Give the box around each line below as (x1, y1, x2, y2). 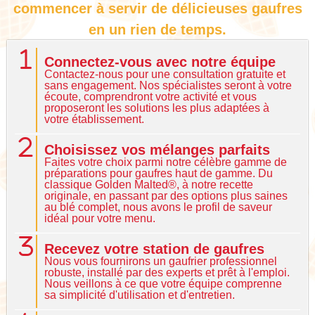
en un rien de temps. (89, 22, 226, 37)
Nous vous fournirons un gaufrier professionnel (44, 255, 277, 267)
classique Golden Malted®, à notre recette (44, 179, 253, 191)
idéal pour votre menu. (44, 212, 155, 224)
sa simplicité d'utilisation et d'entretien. (44, 289, 235, 301)
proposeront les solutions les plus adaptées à (44, 102, 269, 114)
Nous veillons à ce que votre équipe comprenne (44, 278, 282, 290)
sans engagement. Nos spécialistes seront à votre (44, 79, 292, 91)
